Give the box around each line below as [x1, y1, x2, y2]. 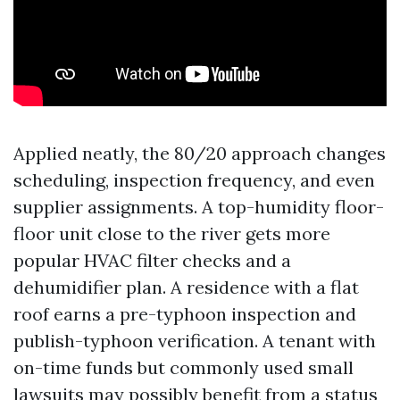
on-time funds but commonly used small [13, 356, 354, 379]
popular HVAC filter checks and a [13, 249, 291, 271]
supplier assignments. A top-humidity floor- [13, 196, 384, 218]
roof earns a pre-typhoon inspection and [13, 303, 356, 325]
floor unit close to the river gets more [13, 222, 330, 245]
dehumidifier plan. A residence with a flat [13, 276, 359, 298]
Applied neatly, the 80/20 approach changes [13, 142, 386, 164]
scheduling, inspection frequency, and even [13, 169, 375, 191]
